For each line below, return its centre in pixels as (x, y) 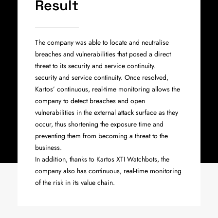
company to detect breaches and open (90, 101)
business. (48, 147)
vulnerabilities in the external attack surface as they (107, 112)
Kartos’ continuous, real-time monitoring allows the (108, 89)
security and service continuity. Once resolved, (102, 77)
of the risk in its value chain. (75, 182)
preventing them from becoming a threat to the (101, 136)
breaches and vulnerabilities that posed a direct (103, 54)
